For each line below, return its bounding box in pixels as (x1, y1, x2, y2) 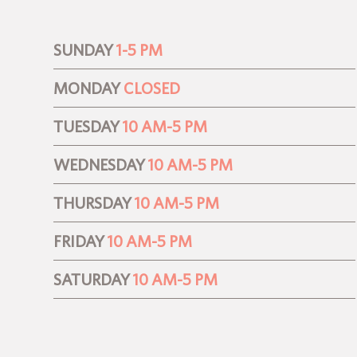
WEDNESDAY (53, 155, 146, 175)
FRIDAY (53, 232, 105, 251)
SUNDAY (53, 41, 114, 60)
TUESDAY (53, 117, 120, 136)
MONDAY (53, 79, 121, 98)
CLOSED (124, 79, 181, 98)
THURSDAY (53, 194, 132, 213)
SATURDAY (53, 270, 131, 289)
